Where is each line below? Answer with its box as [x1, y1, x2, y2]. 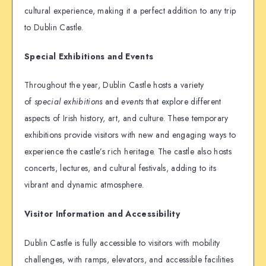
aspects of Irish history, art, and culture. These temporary [24, 112, 229, 125]
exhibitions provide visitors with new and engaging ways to [24, 129, 236, 141]
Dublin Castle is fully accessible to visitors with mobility [24, 236, 220, 249]
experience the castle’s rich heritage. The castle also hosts [24, 145, 232, 158]
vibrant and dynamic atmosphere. [24, 179, 144, 191]
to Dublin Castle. [24, 21, 83, 33]
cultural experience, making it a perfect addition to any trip [24, 4, 236, 17]
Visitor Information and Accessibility [24, 208, 180, 220]
